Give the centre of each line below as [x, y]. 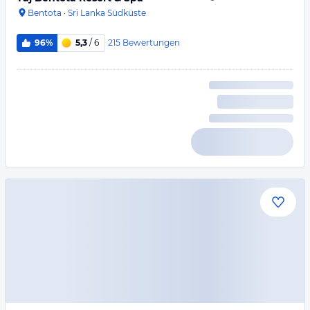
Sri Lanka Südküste [107, 13]
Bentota [45, 13]
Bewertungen [151, 42]
